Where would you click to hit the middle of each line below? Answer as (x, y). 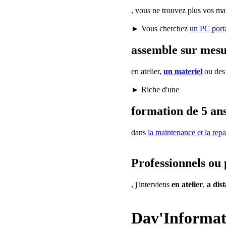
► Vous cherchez (160, 29)
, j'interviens (151, 184)
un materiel (183, 72)
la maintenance (172, 132)
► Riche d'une (155, 90)
